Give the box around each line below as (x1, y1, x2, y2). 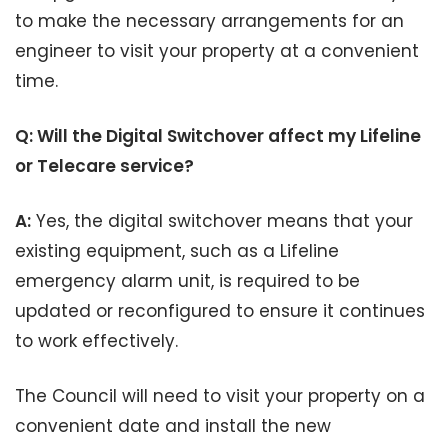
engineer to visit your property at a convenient (15, 39, 419, 63)
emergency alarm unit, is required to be (15, 269, 360, 293)
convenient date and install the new (15, 414, 331, 438)
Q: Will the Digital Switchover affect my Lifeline (15, 124, 421, 148)
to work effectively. (15, 329, 178, 353)
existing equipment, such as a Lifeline (15, 239, 339, 263)
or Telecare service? (15, 154, 194, 178)
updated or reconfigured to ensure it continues (15, 299, 425, 323)
